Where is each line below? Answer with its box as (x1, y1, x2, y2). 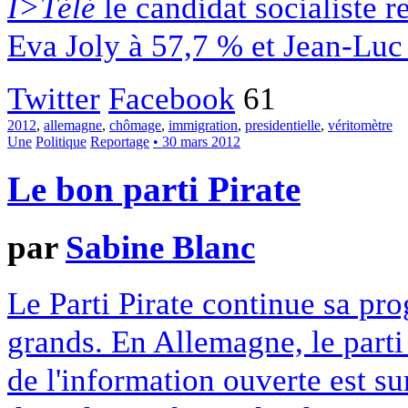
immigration (168, 117, 238, 133)
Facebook (108, 79, 235, 117)
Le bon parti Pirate (7, 168, 301, 209)
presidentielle (245, 117, 321, 133)
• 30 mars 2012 (153, 133, 240, 149)
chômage (109, 117, 161, 133)
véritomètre (328, 117, 393, 133)
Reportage (90, 133, 149, 149)
